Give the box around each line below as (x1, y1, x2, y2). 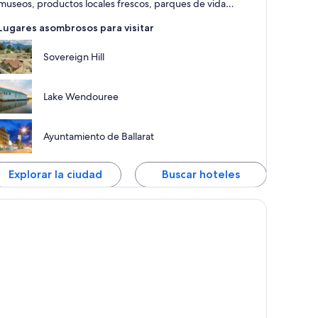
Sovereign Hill (43, 50, 105, 64)
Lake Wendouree (43, 90, 119, 104)
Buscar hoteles (162, 168, 241, 182)
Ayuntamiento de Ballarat (43, 130, 155, 143)
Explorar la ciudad (9, 168, 103, 182)
